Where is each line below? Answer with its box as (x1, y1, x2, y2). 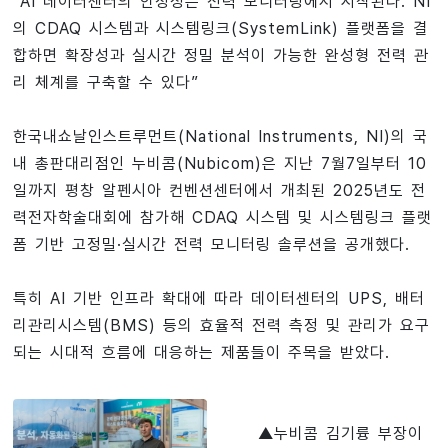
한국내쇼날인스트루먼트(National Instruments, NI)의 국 (12, 127, 428, 146)
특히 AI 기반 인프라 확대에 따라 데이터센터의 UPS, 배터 (12, 289, 425, 308)
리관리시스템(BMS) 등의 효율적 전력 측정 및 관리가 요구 (12, 316, 430, 335)
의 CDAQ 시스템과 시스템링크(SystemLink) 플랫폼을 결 (12, 19, 428, 38)
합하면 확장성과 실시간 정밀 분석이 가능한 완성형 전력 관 (12, 46, 429, 65)
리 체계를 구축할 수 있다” (12, 73, 199, 92)
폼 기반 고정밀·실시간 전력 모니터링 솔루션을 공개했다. (12, 235, 410, 254)
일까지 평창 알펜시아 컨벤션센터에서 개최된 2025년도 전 (12, 181, 426, 200)
